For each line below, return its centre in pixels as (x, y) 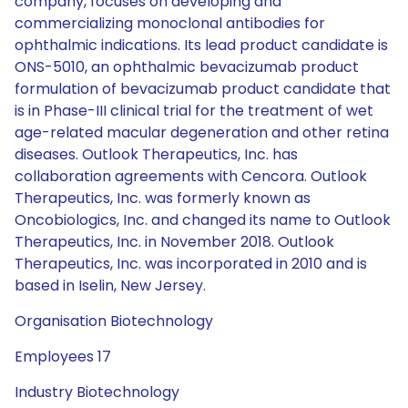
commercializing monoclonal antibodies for (170, 23)
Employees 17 (63, 357)
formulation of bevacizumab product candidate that (203, 89)
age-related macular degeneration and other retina (202, 133)
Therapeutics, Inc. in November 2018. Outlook (174, 242)
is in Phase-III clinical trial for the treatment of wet (194, 111)
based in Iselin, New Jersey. (110, 286)
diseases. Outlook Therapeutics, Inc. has (156, 154)
